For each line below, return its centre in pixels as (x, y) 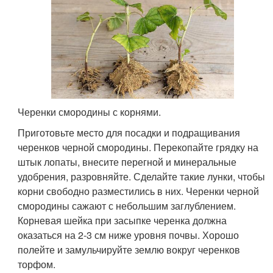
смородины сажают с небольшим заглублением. (127, 206)
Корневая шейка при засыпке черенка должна (122, 221)
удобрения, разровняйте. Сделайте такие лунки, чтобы (142, 177)
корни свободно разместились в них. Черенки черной (139, 191)
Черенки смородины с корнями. (90, 112)
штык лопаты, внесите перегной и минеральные (127, 162)
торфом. (37, 264)
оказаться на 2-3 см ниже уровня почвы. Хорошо (129, 235)
